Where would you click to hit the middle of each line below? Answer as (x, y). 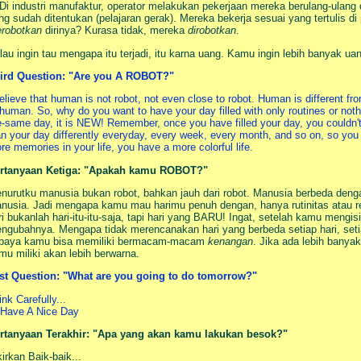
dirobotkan (212, 31)
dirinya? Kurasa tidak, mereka (115, 31)
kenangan (230, 241)
